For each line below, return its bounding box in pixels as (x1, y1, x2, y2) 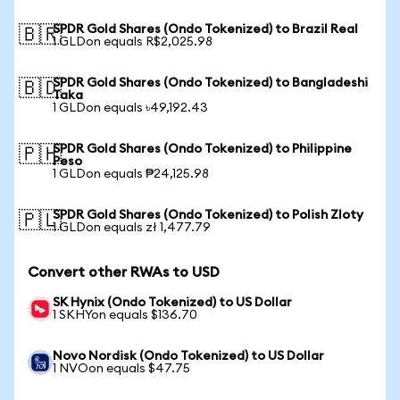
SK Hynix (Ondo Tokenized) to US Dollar (53, 296, 292, 309)
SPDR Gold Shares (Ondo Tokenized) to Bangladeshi (53, 77, 368, 89)
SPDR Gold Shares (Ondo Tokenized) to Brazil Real (53, 23, 358, 36)
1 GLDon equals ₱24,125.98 (53, 168, 209, 180)
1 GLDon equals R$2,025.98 (53, 36, 212, 48)
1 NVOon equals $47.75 (53, 362, 190, 375)
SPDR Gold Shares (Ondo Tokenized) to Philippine (53, 143, 352, 155)
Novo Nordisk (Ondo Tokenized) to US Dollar (53, 350, 324, 362)
